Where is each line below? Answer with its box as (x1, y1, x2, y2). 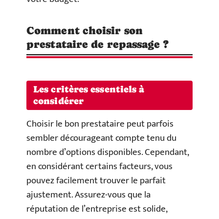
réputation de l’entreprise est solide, (26, 201, 167, 217)
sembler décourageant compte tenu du (26, 131, 176, 146)
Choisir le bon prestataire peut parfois (26, 116, 174, 131)
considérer (33, 96, 84, 106)
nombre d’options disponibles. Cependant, (26, 145, 189, 160)
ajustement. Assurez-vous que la (26, 187, 151, 202)
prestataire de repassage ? (26, 38, 169, 50)
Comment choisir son (26, 24, 143, 37)
